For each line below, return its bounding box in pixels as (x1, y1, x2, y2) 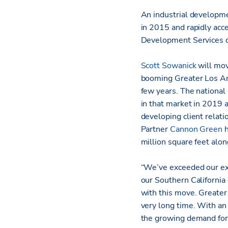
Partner (140, 124, 170, 135)
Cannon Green (169, 124, 223, 135)
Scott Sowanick (140, 60, 196, 72)
